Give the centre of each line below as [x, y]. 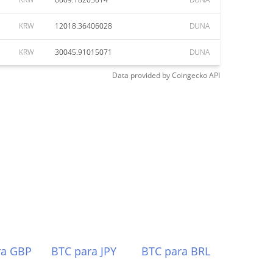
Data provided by [141, 75]
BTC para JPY [83, 251]
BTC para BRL [176, 251]
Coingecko [190, 75]
